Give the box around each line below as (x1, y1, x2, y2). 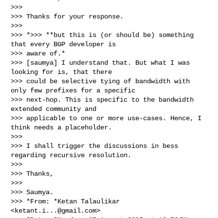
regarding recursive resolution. (11, 151, 132, 159)
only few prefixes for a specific (11, 86, 136, 94)
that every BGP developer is (11, 40, 116, 48)
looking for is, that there (11, 68, 112, 76)
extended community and (11, 105, 97, 113)
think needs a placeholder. (11, 123, 112, 131)
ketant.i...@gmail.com (15, 206, 97, 215)
